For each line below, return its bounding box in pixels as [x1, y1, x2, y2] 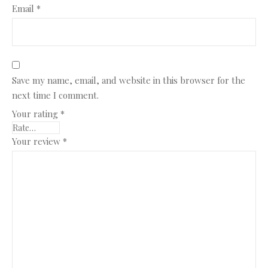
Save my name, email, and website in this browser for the [12, 74, 245, 86]
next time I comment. [12, 89, 99, 101]
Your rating [12, 108, 60, 120]
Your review [12, 135, 63, 147]
